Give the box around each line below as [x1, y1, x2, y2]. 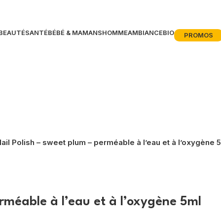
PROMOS [184, 31, 213, 39]
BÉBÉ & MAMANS [47, 29, 102, 37]
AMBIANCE [127, 29, 163, 37]
